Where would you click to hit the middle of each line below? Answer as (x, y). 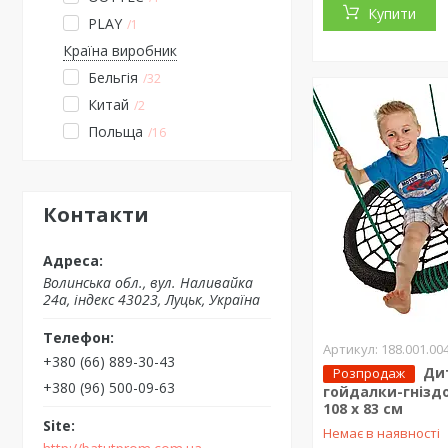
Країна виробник (120, 50)
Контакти (96, 214)
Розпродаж (369, 372)
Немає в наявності (382, 432)
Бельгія (113, 77)
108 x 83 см (363, 408)
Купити (392, 13)
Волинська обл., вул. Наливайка (148, 282)
